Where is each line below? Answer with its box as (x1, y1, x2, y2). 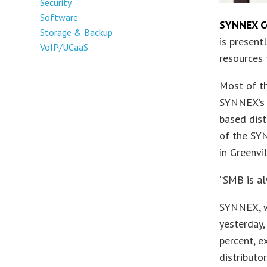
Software (40, 11, 79, 23)
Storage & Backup (40, 26, 113, 38)
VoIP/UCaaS (40, 41, 89, 53)
